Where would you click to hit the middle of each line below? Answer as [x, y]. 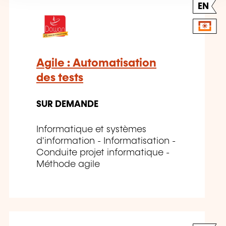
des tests [60, 78]
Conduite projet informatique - [103, 153]
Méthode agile [68, 165]
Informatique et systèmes [91, 130]
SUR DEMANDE [67, 105]
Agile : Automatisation [96, 64]
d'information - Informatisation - [106, 142]
